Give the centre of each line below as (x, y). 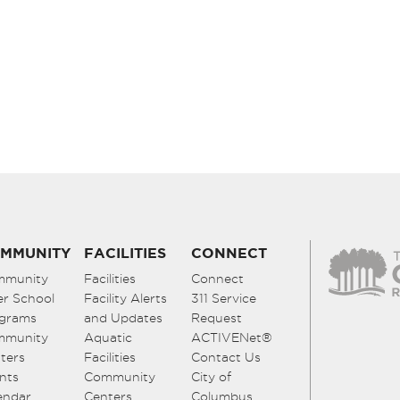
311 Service (224, 299)
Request (217, 318)
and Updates (123, 318)
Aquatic (108, 338)
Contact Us (226, 358)
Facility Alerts (125, 299)
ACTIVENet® (232, 338)
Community (120, 377)
